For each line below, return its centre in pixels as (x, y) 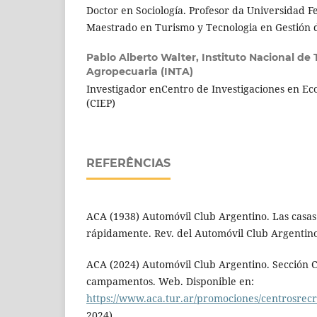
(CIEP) (101, 103)
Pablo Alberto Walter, (144, 58)
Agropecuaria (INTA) (140, 72)
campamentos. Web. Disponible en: (170, 282)
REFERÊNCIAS (128, 163)
